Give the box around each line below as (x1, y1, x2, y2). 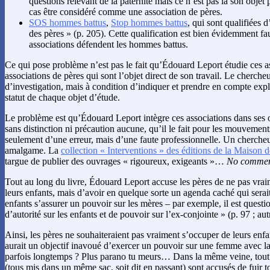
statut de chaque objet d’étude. (5, 92, 120, 103)
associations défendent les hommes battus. (29, 39, 188, 50)
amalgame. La (5, 145, 61, 156)
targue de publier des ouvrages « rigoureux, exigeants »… (5, 156, 227, 167)
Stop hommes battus (111, 17, 187, 28)
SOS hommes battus (29, 17, 106, 28)
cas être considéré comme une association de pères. (29, 7, 222, 17)
